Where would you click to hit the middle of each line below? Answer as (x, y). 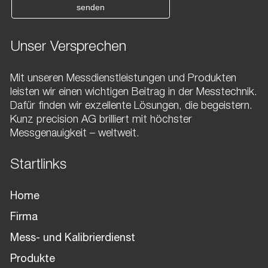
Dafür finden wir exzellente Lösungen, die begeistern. (132, 107)
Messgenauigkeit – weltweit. (75, 134)
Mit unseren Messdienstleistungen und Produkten (124, 79)
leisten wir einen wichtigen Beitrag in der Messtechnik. (134, 93)
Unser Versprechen (68, 48)
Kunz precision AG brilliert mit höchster (101, 121)
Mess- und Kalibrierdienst (73, 239)
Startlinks (39, 166)
